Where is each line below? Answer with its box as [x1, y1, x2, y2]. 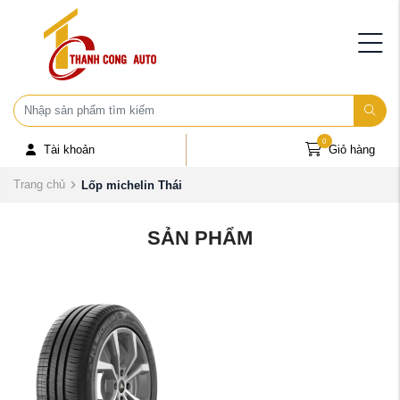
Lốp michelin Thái [80, 178, 182, 192]
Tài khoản [43, 144, 95, 157]
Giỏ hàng [328, 144, 375, 157]
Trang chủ [13, 178, 65, 192]
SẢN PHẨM [147, 227, 253, 250]
